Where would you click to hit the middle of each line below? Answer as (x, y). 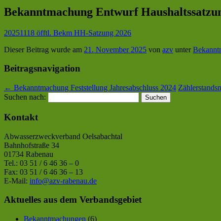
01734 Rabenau (29, 154)
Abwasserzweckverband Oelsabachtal (63, 136)
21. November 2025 (115, 49)
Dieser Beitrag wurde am (44, 49)
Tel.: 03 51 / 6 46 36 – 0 (41, 163)
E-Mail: (17, 181)
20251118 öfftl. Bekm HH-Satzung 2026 (68, 33)
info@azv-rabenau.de (63, 181)
